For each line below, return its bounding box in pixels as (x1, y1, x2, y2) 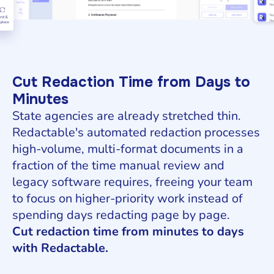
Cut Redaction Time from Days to (12, 73, 250, 92)
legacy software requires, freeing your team (12, 174, 253, 191)
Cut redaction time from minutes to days (12, 223, 244, 240)
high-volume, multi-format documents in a (12, 141, 243, 158)
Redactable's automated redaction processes (12, 124, 260, 141)
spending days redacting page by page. (12, 207, 230, 224)
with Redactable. (12, 240, 108, 257)
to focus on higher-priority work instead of (12, 190, 243, 207)
